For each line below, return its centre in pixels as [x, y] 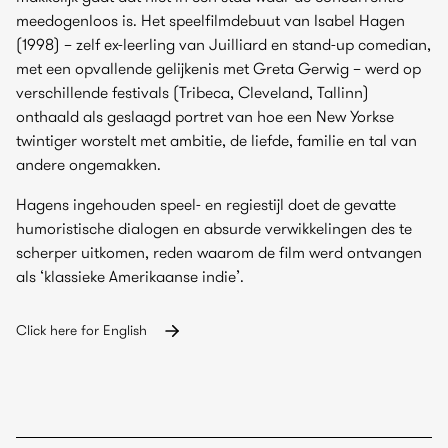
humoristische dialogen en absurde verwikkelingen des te [214, 228]
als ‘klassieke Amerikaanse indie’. [130, 276]
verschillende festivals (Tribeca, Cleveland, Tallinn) [192, 92]
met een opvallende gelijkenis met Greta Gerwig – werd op [218, 68]
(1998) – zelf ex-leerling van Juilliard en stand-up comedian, [223, 44]
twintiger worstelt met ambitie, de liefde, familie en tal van [216, 140]
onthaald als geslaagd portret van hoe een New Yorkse [205, 116]
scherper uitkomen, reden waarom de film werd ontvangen [219, 252]
